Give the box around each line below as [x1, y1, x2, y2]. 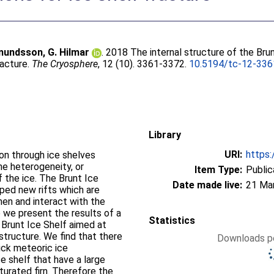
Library [149, 129, 181, 141]
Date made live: [172, 179, 242, 191]
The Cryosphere [32, 58, 98, 70]
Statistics [149, 215, 195, 226]
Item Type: [194, 164, 242, 176]
